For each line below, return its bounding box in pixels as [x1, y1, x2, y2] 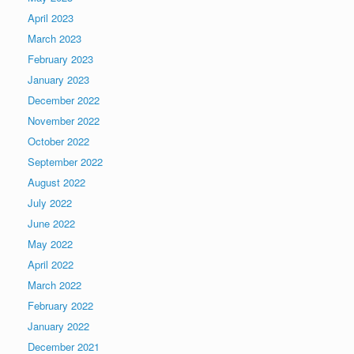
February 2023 [28, 51, 93, 67]
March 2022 [28, 277, 81, 293]
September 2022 [28, 154, 103, 170]
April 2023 [28, 10, 73, 26]
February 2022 [28, 298, 93, 314]
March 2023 [28, 31, 81, 47]
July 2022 [28, 195, 72, 211]
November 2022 [28, 113, 100, 129]
